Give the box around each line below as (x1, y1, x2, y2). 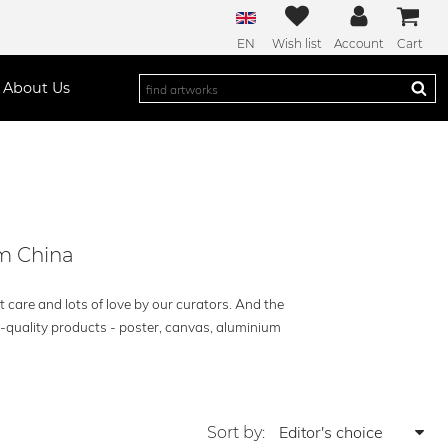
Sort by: (207, 423, 269, 442)
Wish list (272, 36, 322, 51)
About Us (2, 79, 70, 97)
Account (334, 36, 384, 51)
